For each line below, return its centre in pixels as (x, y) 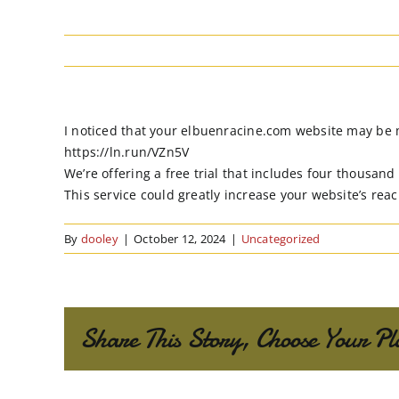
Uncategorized (281, 239)
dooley (99, 239)
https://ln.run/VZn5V (127, 152)
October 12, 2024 (180, 239)
